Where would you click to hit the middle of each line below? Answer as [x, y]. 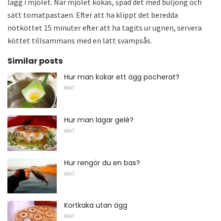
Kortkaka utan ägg [96, 205]
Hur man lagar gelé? [99, 120]
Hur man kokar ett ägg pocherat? [122, 77]
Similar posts [35, 61]
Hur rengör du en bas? [102, 163]
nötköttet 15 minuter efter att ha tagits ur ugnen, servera [105, 28]
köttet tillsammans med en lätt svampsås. [80, 41]
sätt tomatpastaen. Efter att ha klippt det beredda [93, 15]
